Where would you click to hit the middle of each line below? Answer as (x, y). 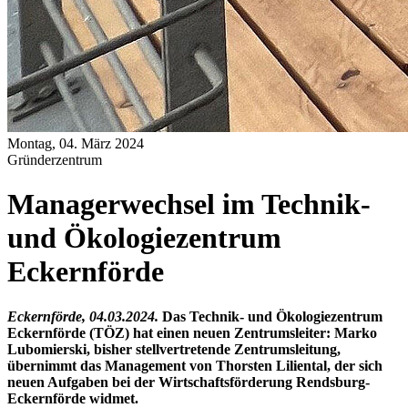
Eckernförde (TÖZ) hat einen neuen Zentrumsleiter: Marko (192, 332)
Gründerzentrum (55, 160)
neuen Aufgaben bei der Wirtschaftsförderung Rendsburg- (189, 382)
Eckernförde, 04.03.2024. (83, 316)
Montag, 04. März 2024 (76, 143)
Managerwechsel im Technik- (189, 204)
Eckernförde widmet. (73, 398)
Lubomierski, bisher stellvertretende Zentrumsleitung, (174, 349)
